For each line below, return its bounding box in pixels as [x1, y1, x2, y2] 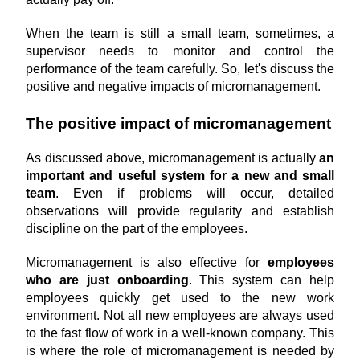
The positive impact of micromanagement [26, 115, 331, 132]
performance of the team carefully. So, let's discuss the [26, 62, 334, 76]
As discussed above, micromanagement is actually [26, 151, 319, 165]
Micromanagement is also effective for [26, 256, 268, 269]
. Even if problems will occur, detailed [55, 186, 334, 200]
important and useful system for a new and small [26, 169, 334, 182]
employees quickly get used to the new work [26, 291, 334, 305]
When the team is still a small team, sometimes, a [26, 27, 334, 40]
